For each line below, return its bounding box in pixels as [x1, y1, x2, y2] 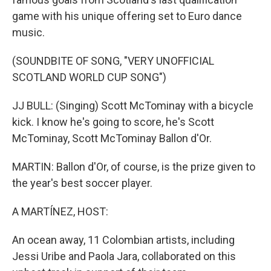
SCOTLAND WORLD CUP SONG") [12, 71, 166, 83]
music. [12, 26, 45, 39]
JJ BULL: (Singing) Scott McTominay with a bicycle [12, 99, 253, 112]
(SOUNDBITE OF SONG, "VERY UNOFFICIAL [12, 54, 214, 67]
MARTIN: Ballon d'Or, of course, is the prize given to [12, 160, 255, 173]
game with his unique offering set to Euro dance [12, 10, 242, 22]
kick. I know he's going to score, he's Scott [12, 116, 214, 128]
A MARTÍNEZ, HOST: [12, 205, 108, 218]
